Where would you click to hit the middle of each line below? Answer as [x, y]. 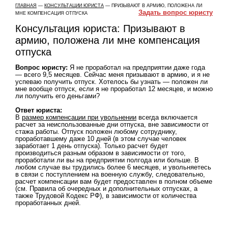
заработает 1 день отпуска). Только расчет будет [92, 146]
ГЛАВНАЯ [26, 6]
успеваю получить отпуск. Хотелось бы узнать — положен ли [111, 82]
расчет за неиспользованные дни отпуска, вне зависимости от [112, 124]
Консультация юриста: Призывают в [100, 28]
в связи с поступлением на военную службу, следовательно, [110, 174]
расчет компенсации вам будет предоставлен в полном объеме [114, 181]
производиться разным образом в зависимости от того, [101, 153]
